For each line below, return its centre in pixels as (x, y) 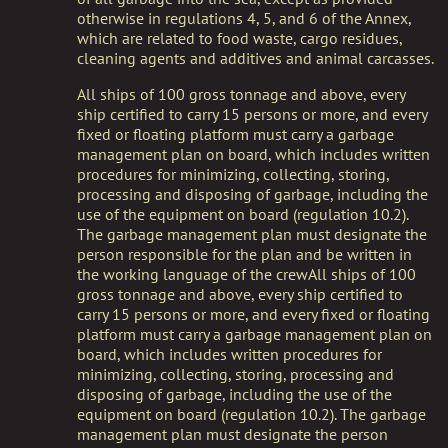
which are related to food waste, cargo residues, (239, 38)
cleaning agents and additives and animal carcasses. (255, 58)
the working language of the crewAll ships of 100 (246, 274)
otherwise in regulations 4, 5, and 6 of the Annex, (243, 18)
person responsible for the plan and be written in (244, 254)
